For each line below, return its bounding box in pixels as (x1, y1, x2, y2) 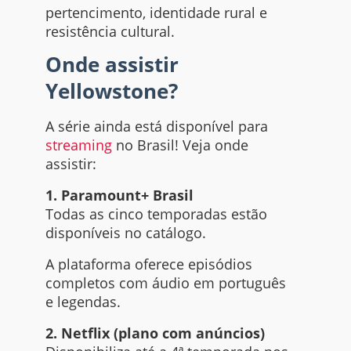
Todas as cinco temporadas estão (45, 204, 267, 223)
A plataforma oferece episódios (45, 255, 252, 274)
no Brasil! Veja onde (111, 135, 248, 154)
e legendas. (45, 292, 121, 312)
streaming (45, 135, 112, 154)
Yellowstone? (45, 76, 178, 105)
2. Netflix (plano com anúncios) (45, 324, 265, 343)
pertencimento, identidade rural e (45, 2, 267, 22)
